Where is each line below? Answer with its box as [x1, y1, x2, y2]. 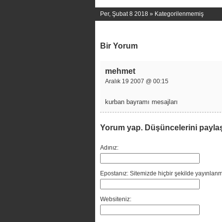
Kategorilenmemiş [155, 10, 204, 17]
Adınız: [100, 144, 118, 151]
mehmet [105, 67, 135, 75]
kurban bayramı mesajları [105, 98, 178, 106]
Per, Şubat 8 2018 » [100, 10, 155, 17]
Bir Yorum [100, 42, 138, 50]
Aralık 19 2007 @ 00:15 [105, 78, 168, 85]
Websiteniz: [100, 196, 131, 203]
